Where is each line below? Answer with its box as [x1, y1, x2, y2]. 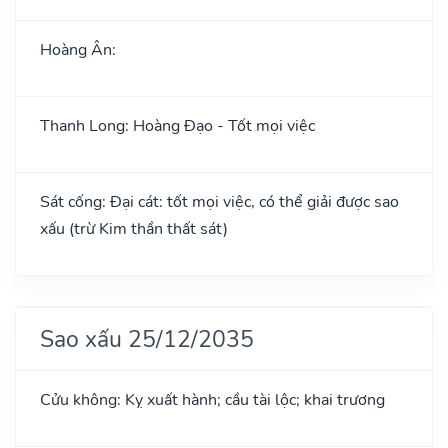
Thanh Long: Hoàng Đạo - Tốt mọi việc [40, 114, 315, 137]
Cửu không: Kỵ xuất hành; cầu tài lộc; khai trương [40, 388, 385, 411]
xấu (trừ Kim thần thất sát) [40, 217, 228, 240]
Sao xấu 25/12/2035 [40, 322, 254, 355]
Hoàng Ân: [40, 38, 116, 61]
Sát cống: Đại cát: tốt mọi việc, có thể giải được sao [40, 190, 399, 213]
